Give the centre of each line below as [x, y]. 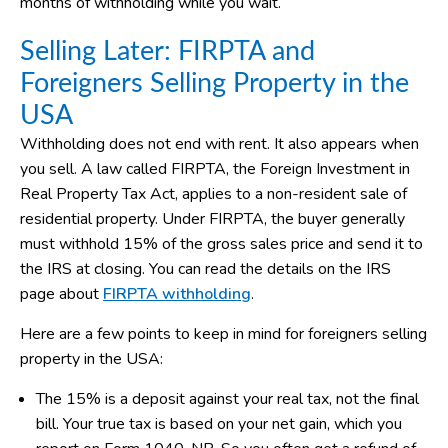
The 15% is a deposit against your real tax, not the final [227, 398]
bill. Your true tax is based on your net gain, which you [219, 423]
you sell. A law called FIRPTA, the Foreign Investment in [215, 169]
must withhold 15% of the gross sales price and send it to [221, 244]
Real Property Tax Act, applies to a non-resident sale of [213, 194]
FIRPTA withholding [177, 294]
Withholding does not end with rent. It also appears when [219, 144]
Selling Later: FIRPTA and [167, 52]
